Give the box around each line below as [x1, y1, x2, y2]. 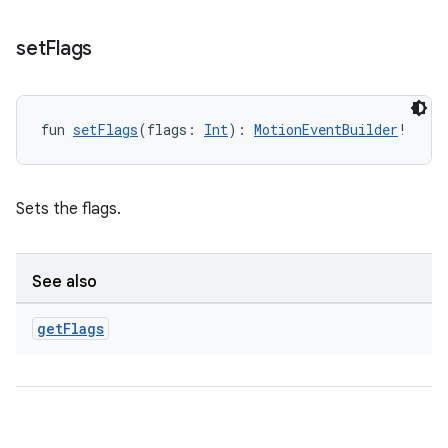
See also [32, 272, 97, 292]
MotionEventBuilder [254, 120, 398, 139]
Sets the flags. [16, 199, 121, 219]
